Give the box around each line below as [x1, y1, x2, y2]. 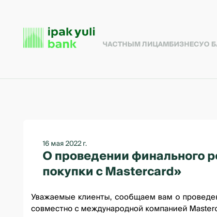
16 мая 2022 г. [43, 138, 87, 150]
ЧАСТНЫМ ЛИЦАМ [103, 39, 169, 50]
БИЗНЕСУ [169, 39, 204, 50]
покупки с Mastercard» [43, 162, 182, 182]
